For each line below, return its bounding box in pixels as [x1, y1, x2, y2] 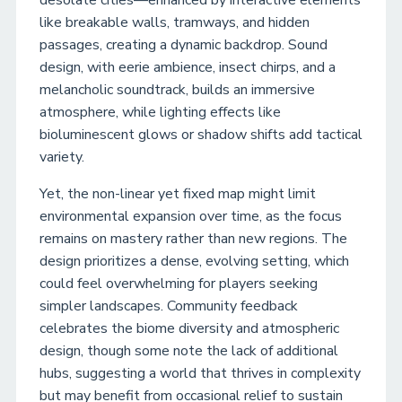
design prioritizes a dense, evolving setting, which [39, 251, 349, 271]
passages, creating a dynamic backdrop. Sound [39, 35, 328, 55]
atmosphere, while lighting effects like [39, 102, 281, 122]
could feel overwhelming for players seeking [39, 274, 318, 293]
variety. [39, 147, 84, 167]
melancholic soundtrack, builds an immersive [39, 80, 315, 100]
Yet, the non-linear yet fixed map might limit [39, 184, 316, 204]
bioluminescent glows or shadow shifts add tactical [39, 125, 363, 144]
